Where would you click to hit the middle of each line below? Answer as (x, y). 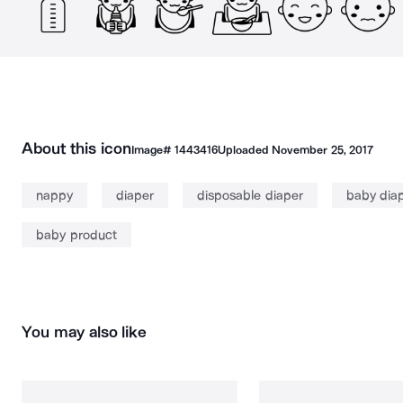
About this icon (76, 148)
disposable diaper (250, 195)
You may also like (85, 332)
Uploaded (245, 150)
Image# (152, 150)
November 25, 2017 (322, 150)
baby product (76, 235)
